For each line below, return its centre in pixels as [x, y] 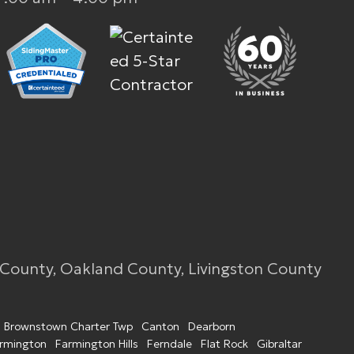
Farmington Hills [97, 344]
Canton [160, 326]
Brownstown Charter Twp [68, 326]
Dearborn [212, 326]
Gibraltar [279, 344]
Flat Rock [224, 344]
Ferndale [169, 344]
